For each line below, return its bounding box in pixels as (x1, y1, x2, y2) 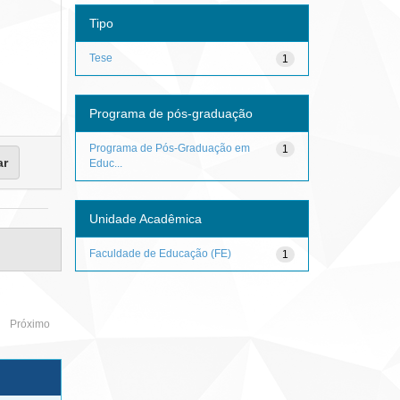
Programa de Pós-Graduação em (88, 141, 250, 154)
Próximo (9, 318, 50, 330)
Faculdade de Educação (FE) (88, 246, 231, 260)
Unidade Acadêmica (88, 211, 202, 226)
